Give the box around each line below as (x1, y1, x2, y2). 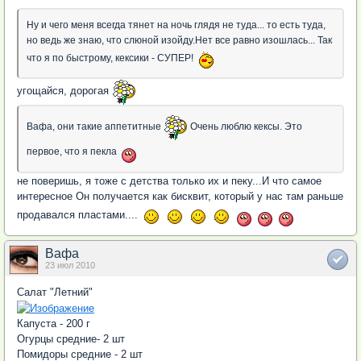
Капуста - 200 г (17, 317, 93, 330)
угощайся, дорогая (17, 85, 112, 98)
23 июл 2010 (45, 260, 95, 270)
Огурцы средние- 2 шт (17, 333, 125, 346)
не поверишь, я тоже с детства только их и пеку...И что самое (17, 175, 322, 187)
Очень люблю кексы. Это (188, 121, 302, 133)
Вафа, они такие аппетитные (27, 121, 164, 133)
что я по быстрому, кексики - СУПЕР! (27, 52, 196, 64)
